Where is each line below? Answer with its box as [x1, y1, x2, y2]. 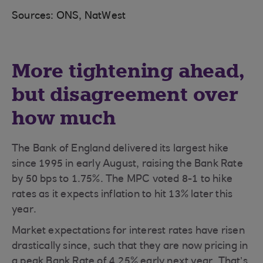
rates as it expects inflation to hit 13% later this [12, 190, 233, 200]
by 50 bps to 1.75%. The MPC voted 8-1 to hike [12, 174, 233, 185]
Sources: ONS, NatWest [12, 11, 126, 22]
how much [12, 106, 116, 130]
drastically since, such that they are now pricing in [12, 241, 248, 252]
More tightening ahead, [12, 59, 244, 83]
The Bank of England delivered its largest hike [12, 144, 229, 154]
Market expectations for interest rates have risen [12, 226, 245, 237]
